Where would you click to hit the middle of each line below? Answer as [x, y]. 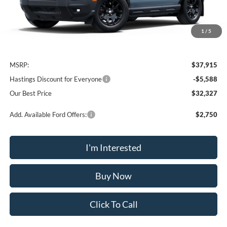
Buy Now [114, 176]
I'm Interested [114, 148]
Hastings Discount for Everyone [56, 79]
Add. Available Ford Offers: [48, 115]
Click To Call [113, 204]
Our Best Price [31, 93]
